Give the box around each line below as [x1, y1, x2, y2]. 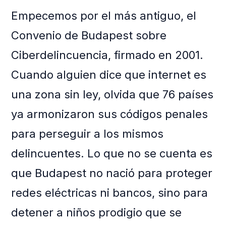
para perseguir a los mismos [11, 127, 164, 141]
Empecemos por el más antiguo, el [11, 9, 197, 23]
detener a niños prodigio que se [11, 206, 182, 219]
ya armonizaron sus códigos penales [11, 107, 208, 121]
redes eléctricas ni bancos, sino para [11, 186, 208, 200]
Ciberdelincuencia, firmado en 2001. [11, 48, 204, 62]
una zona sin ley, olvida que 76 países [11, 88, 214, 101]
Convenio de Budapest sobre [11, 29, 167, 42]
